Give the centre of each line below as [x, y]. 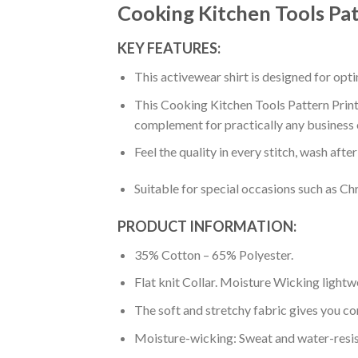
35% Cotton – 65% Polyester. [213, 254]
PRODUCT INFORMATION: [207, 226]
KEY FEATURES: [169, 48]
